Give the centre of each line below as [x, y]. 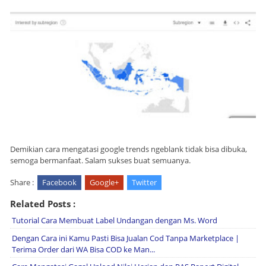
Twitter [144, 183]
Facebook [59, 183]
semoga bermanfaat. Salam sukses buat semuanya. [100, 161]
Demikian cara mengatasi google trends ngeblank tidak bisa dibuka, [129, 149]
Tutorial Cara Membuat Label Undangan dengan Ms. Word [115, 221]
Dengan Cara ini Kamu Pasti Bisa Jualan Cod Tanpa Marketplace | [126, 238]
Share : [22, 183]
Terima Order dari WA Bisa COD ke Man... [83, 249]
